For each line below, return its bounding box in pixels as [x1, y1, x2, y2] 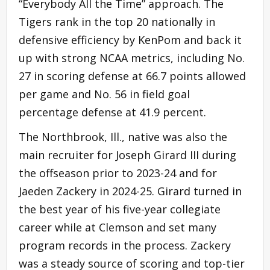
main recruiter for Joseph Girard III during [19, 147, 236, 162]
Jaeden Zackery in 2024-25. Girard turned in [19, 183, 242, 198]
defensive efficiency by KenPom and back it [19, 32, 242, 47]
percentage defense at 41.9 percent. [19, 104, 206, 119]
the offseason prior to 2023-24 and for [19, 165, 217, 180]
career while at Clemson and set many [19, 219, 216, 234]
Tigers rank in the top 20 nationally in [19, 14, 215, 29]
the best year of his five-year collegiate [19, 201, 221, 216]
